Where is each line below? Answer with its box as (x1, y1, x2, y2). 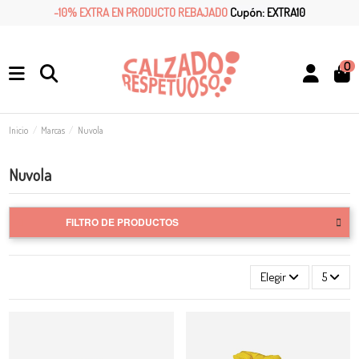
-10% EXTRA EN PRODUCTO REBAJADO (54, 4, 230, 20)
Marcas (41, 123, 65, 136)
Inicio (9, 123, 29, 136)
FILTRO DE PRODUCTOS (66, 215, 179, 230)
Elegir (260, 269, 286, 285)
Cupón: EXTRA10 (230, 4, 305, 20)
